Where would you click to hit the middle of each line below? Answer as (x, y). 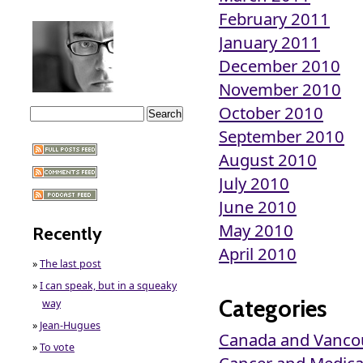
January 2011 (269, 43)
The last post (70, 263)
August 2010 (268, 160)
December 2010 (280, 66)
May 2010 (256, 231)
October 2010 (271, 113)
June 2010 (258, 207)
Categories (273, 308)
